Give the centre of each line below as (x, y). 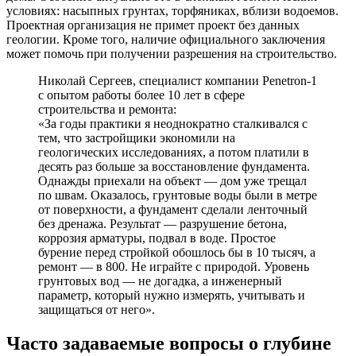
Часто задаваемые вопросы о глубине (169, 343)
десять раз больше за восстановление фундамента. (174, 166)
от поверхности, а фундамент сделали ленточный (173, 209)
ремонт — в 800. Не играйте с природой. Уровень (174, 266)
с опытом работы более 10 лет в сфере (141, 95)
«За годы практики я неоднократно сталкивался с (173, 123)
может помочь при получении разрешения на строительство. (172, 53)
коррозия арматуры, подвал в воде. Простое (157, 238)
